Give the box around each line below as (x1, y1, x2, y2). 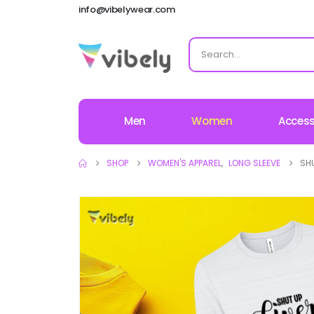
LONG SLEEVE (228, 157, 280, 169)
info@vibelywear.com (78, 3, 175, 16)
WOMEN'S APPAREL (148, 157, 221, 169)
